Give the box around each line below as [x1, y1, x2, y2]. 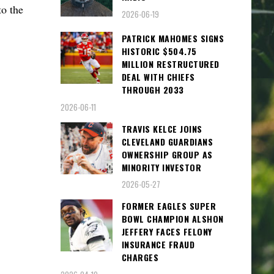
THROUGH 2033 [121, 83, 184, 97]
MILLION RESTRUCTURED [121, 57, 220, 71]
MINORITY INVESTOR [121, 160, 201, 174]
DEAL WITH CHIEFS [121, 70, 195, 84]
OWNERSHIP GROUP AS [121, 147, 213, 161]
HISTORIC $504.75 [121, 45, 197, 58]
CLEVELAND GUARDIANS [121, 135, 213, 148]
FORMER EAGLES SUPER [121, 199, 216, 213]
